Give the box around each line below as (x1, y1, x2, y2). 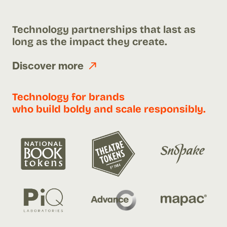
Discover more (12, 59, 84, 72)
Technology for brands (12, 89, 125, 104)
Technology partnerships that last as (12, 21, 196, 37)
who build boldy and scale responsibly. (12, 101, 206, 117)
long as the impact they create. (12, 33, 167, 49)
